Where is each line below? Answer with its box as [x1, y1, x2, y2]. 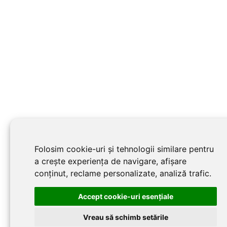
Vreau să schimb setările [83, 213, 168, 221]
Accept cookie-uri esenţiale [78, 192, 173, 201]
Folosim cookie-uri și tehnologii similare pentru [34, 144, 214, 154]
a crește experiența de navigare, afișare [34, 156, 186, 166]
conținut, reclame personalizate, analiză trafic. [34, 168, 211, 178]
